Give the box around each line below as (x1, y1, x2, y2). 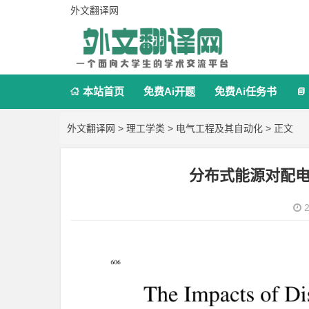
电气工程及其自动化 (176, 123, 263, 134)
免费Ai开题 (143, 86, 195, 97)
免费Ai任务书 (215, 86, 277, 97)
